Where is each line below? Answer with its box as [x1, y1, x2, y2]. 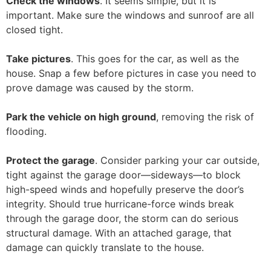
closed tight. [6, 24, 63, 36]
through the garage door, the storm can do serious [6, 212, 238, 224]
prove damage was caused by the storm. [6, 82, 194, 94]
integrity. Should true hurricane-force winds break [6, 198, 234, 210]
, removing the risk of [156, 111, 254, 123]
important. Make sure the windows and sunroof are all [6, 9, 254, 21]
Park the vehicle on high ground [6, 111, 156, 123]
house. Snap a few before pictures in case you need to [6, 67, 256, 79]
